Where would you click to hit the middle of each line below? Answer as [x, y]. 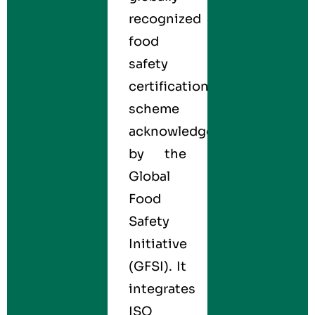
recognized [165, 19]
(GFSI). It [157, 266]
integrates [162, 289]
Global [149, 176]
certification [168, 86]
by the [157, 154]
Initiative [157, 244]
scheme [154, 109]
